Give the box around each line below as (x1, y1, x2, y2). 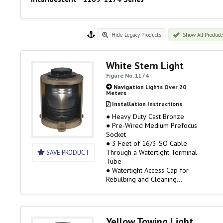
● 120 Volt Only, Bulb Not (106, 184, 182, 193)
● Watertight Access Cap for (106, 166, 189, 175)
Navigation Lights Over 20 (113, 83, 186, 91)
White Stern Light (106, 59, 184, 72)
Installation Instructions (111, 100, 182, 108)
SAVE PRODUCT (44, 148, 90, 157)
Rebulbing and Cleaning (106, 175, 177, 184)
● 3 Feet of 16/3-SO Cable (106, 139, 187, 148)
